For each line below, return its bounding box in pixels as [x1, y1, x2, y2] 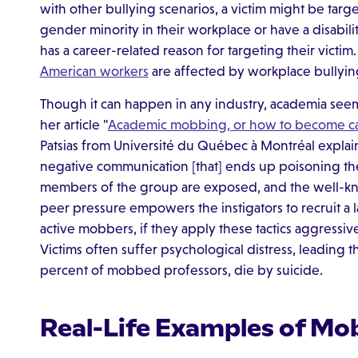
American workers [39, 62, 149, 79]
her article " [39, 117, 108, 133]
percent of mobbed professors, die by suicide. [39, 262, 323, 279]
